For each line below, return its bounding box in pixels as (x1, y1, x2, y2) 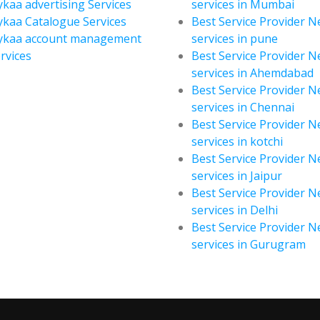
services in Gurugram (191, 236, 306, 252)
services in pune (191, 30, 278, 46)
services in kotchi (191, 133, 283, 149)
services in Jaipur (191, 167, 282, 184)
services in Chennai (191, 99, 294, 115)
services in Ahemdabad (191, 64, 314, 81)
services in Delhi (191, 201, 278, 218)
